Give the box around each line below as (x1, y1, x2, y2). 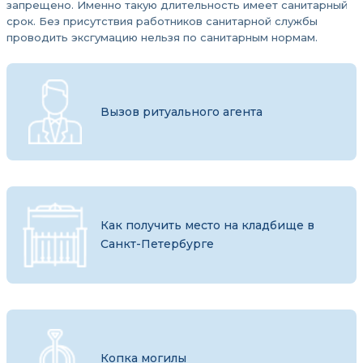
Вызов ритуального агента (100, 104, 263, 119)
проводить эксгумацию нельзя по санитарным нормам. (6, 31, 318, 44)
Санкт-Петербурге (100, 237, 214, 251)
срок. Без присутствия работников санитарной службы (6, 15, 318, 28)
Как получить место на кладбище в (100, 218, 314, 233)
